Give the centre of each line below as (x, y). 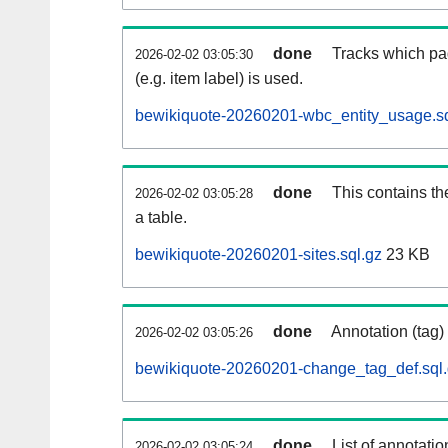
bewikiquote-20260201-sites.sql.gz (258, 255)
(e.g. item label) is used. (219, 79)
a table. (161, 218)
